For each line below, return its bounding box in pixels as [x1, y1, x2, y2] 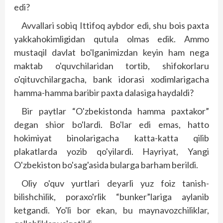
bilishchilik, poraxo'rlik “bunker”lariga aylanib [14, 191, 209, 202]
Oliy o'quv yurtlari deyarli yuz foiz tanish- [21, 178, 209, 189]
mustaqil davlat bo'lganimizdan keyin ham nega [14, 47, 209, 58]
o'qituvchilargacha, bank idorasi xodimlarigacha [14, 74, 209, 85]
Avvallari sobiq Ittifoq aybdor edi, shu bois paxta [21, 20, 209, 31]
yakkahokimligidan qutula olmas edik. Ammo [14, 33, 209, 44]
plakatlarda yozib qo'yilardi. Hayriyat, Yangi [14, 146, 209, 157]
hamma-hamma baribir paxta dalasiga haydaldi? [14, 87, 194, 98]
